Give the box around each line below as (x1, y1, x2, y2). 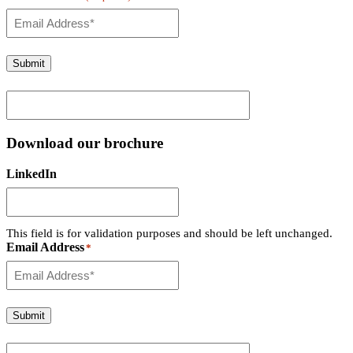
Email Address (6, 240, 84, 254)
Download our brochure (6, 135, 163, 152)
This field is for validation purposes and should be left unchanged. (6, 226, 333, 240)
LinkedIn (6, 166, 57, 180)
